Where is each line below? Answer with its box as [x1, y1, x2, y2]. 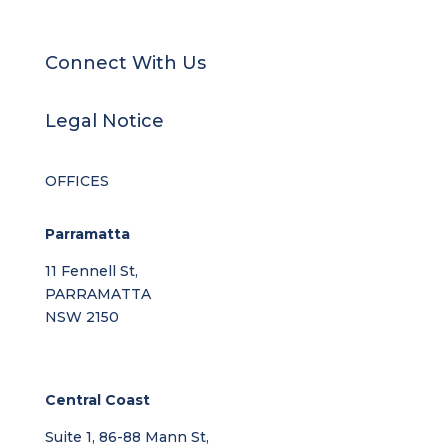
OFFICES [44, 172, 109, 191]
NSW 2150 [44, 308, 119, 327]
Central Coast [44, 391, 150, 410]
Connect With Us [44, 52, 206, 75]
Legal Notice [44, 110, 164, 133]
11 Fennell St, [44, 262, 138, 281]
